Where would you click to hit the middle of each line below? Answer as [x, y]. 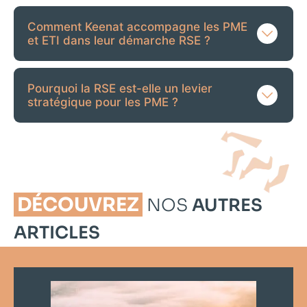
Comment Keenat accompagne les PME [137, 27]
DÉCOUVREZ [78, 205]
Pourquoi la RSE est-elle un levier [120, 89]
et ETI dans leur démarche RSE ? [119, 41]
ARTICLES [57, 233]
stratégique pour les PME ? [103, 102]
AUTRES [227, 206]
